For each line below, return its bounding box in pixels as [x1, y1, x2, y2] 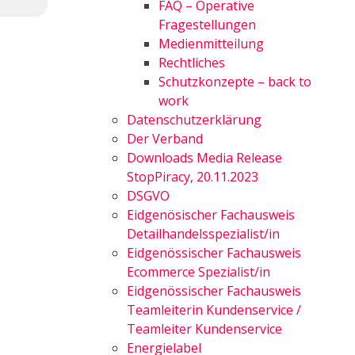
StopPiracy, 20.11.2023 [127, 168, 258, 185]
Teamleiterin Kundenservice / [127, 301, 301, 319]
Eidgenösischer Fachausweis [127, 206, 295, 223]
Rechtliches [158, 54, 225, 71]
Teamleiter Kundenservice [127, 320, 282, 338]
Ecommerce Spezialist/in [127, 263, 270, 281]
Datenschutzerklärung [127, 111, 261, 128]
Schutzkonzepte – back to [158, 73, 311, 90]
